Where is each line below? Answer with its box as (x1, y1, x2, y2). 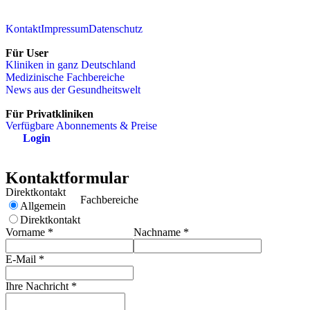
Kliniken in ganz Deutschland (6, 59, 136, 71)
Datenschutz (89, 23, 143, 35)
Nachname (134, 226, 183, 238)
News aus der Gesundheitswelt (6, 84, 140, 95)
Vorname (6, 226, 48, 238)
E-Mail (6, 253, 39, 265)
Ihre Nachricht (6, 280, 71, 292)
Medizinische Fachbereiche (6, 71, 125, 83)
